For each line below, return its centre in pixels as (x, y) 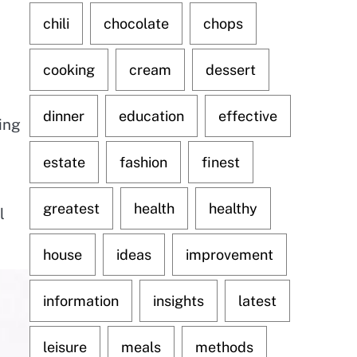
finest (220, 162)
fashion (143, 162)
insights (178, 301)
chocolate (136, 24)
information (80, 301)
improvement (229, 255)
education (151, 116)
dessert (230, 70)
